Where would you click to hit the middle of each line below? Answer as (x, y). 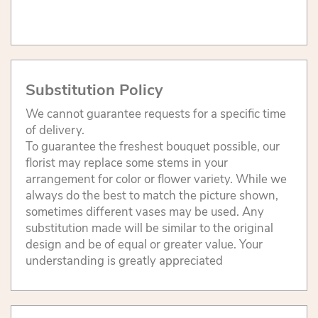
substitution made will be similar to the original (149, 228)
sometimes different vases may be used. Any (145, 212)
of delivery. (55, 130)
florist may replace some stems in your (127, 163)
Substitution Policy (94, 90)
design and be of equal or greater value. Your (144, 244)
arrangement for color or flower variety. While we (156, 179)
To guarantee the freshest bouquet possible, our (153, 146)
